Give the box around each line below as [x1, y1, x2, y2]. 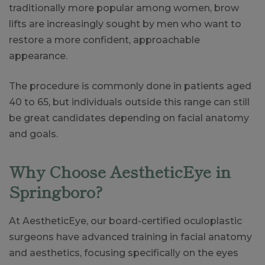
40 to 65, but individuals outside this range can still [9, 96, 250, 108]
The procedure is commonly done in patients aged [9, 80, 251, 92]
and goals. [9, 128, 58, 140]
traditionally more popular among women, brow [9, 2, 239, 14]
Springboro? [9, 179, 103, 203]
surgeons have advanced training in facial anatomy [9, 231, 252, 243]
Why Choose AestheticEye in [9, 159, 231, 183]
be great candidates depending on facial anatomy [9, 112, 249, 124]
